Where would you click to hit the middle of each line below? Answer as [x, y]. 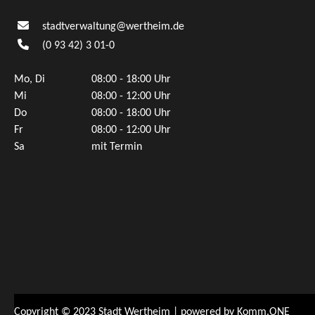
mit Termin [117, 147]
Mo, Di [30, 80]
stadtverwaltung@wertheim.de [113, 27]
